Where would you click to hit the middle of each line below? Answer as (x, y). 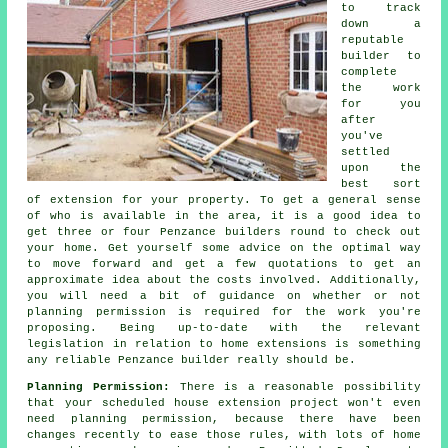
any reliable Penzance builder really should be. (192, 359)
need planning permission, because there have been (224, 418)
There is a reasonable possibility (300, 386)
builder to (381, 55)
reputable (373, 39)
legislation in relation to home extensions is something (224, 343)
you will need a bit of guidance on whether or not (224, 295)
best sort (381, 183)
